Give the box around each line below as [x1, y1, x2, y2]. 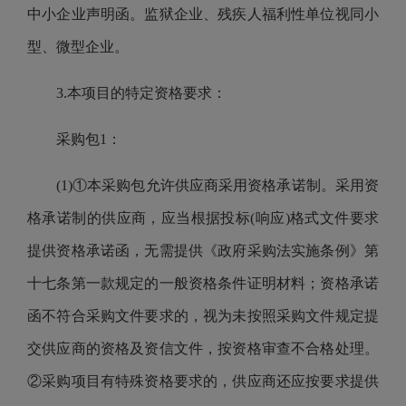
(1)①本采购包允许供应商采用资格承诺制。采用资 [56, 178, 379, 193]
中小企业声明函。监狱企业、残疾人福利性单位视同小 [27, 6, 379, 22]
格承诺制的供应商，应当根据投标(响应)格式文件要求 [27, 210, 379, 226]
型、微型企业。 [27, 39, 132, 54]
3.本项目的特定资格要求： [56, 85, 227, 101]
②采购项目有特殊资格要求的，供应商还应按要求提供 [27, 373, 379, 389]
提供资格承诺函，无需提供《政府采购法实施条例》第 [27, 243, 379, 258]
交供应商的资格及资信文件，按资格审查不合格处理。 [27, 341, 379, 356]
